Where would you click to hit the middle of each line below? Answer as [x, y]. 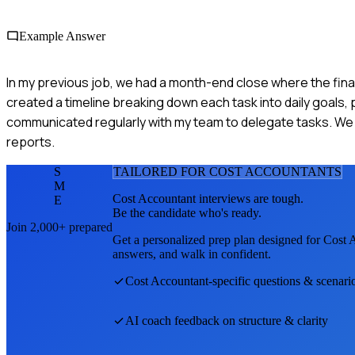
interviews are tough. [250, 198]
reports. [31, 141]
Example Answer [62, 36]
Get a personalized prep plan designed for [218, 239]
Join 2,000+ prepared [59, 227]
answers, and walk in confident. [192, 254]
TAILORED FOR [161, 171]
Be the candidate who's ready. [187, 212]
